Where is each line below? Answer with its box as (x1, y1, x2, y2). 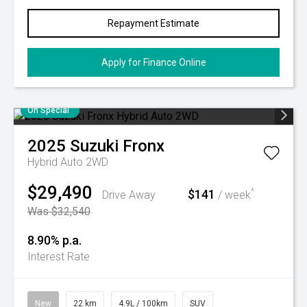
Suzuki (70, 136, 119, 156)
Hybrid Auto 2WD (27, 156, 108, 169)
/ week (215, 188, 251, 201)
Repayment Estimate (108, 18, 199, 29)
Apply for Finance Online (101, 57, 206, 68)
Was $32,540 (27, 205, 90, 218)
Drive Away (102, 188, 156, 201)
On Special (27, 106, 69, 115)
